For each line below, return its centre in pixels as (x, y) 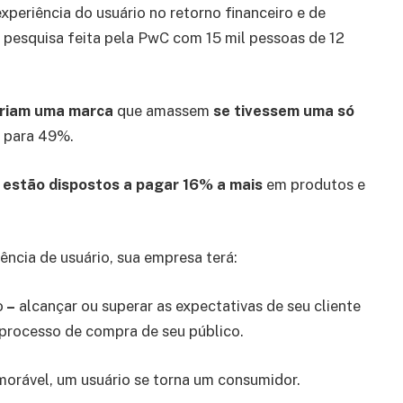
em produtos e (316, 184)
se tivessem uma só (282, 111)
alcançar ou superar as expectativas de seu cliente (190, 306)
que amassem (163, 111)
